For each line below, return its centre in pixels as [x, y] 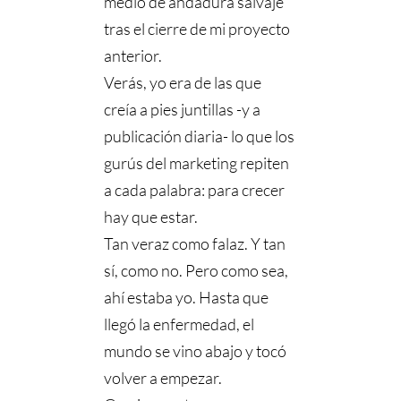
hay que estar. [151, 217]
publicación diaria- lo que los [200, 137]
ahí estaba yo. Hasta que [187, 298]
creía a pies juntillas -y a [183, 110]
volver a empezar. [163, 378]
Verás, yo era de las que [183, 83]
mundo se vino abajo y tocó [196, 351]
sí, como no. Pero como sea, [196, 271]
